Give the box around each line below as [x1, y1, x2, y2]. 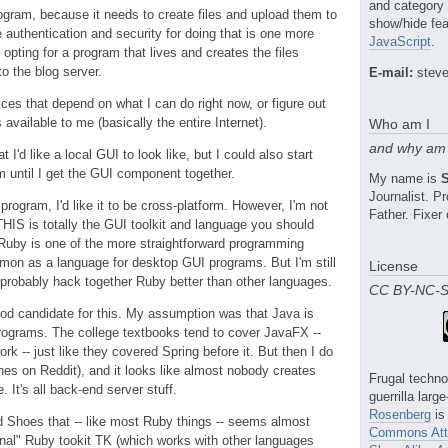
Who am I [369, 115, 430, 132]
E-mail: [369, 64, 413, 80]
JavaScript [369, 33, 431, 49]
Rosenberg [369, 406, 431, 422]
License [369, 257, 418, 274]
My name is [369, 170, 441, 186]
